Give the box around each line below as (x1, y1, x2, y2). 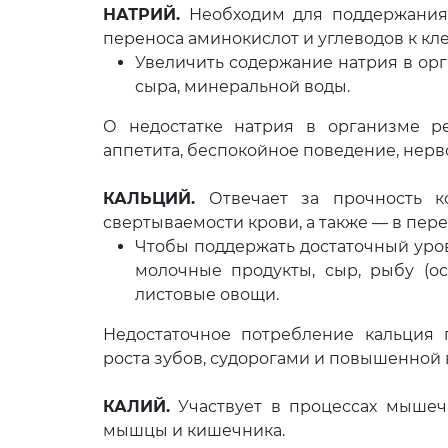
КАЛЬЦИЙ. (103, 189, 195, 208)
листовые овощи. (135, 285, 279, 304)
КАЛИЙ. (103, 397, 170, 416)
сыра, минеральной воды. (135, 77, 350, 96)
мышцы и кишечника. (103, 421, 285, 440)
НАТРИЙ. (103, 5, 180, 24)
